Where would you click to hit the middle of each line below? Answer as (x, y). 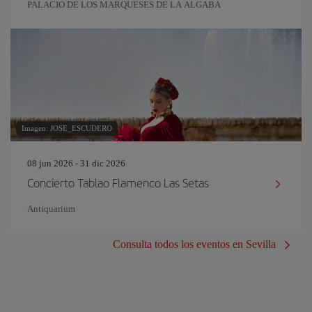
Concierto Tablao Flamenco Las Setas (118, 182)
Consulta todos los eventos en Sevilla (194, 244)
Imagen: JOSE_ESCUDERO (67, 128)
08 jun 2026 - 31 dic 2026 (76, 163)
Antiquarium (51, 209)
